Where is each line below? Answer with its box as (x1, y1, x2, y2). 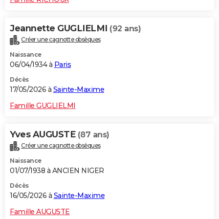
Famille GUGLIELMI (10, 101, 76, 110)
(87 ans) (77, 130, 109, 140)
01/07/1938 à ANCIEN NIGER (10, 166, 104, 175)
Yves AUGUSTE (10, 129, 78, 140)
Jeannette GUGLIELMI (10, 23, 109, 34)
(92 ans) (109, 24, 141, 34)
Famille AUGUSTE (10, 207, 70, 217)
